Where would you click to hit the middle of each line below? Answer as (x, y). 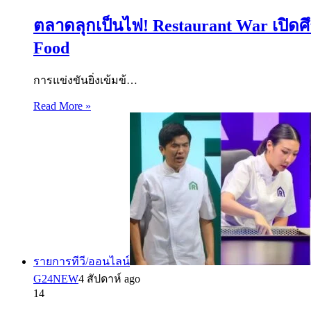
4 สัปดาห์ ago (109, 279)
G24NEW (56, 279)
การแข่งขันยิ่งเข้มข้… (85, 81)
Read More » (62, 106)
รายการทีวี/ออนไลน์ (82, 262)
